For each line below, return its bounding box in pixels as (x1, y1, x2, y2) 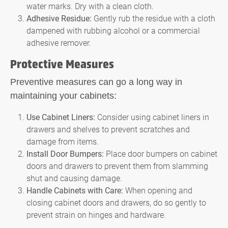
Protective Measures (10, 56, 114, 71)
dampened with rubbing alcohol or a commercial (26, 24, 200, 36)
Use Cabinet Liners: (26, 111, 95, 122)
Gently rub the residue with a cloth (92, 12, 215, 23)
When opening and (123, 184, 192, 195)
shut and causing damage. (26, 172, 122, 183)
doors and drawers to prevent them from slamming (26, 160, 208, 171)
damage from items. (26, 135, 99, 147)
